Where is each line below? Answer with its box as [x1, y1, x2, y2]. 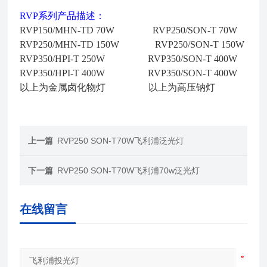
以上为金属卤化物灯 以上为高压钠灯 [20, 82, 216, 92]
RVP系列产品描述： [20, 11, 105, 21]
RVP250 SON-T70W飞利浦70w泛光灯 [57, 166, 200, 175]
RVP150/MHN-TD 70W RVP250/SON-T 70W [20, 25, 238, 35]
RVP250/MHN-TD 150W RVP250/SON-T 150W [20, 39, 245, 49]
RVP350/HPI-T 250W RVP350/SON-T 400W [20, 54, 238, 64]
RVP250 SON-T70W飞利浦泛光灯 [57, 136, 185, 145]
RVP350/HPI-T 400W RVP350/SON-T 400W [20, 68, 238, 78]
